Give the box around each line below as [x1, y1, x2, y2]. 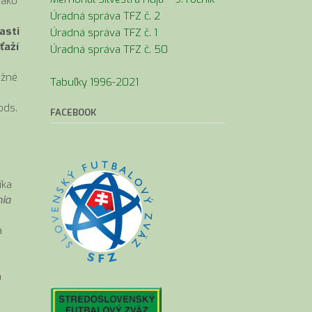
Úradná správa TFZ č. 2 [49, 9, 160, 23]
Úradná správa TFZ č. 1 [49, 26, 157, 40]
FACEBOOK [49, 107, 96, 118]
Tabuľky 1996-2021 [49, 75, 139, 89]
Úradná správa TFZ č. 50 [49, 42, 168, 56]
